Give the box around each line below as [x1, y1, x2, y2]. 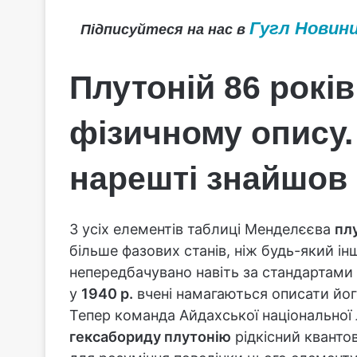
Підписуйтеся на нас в [80, 22, 249, 37]
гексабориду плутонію [69, 328, 231, 345]
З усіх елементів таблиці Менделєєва [69, 220, 335, 237]
